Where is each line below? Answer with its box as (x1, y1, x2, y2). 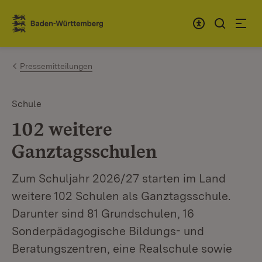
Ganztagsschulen (12, 140, 157, 163)
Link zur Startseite (12, 22, 98, 35)
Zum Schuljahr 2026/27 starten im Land (12, 171, 226, 185)
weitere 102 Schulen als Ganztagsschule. (12, 189, 230, 203)
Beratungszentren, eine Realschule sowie (12, 242, 232, 256)
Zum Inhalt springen (29, 12, 125, 25)
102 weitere (12, 118, 112, 140)
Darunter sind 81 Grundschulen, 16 (12, 206, 194, 220)
